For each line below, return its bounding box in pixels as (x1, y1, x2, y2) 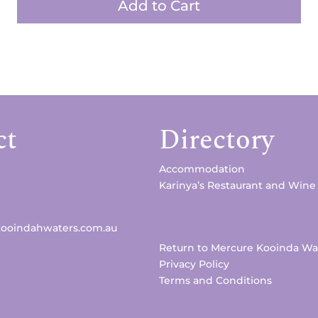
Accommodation (159, 162, 245, 175)
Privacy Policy (159, 257, 229, 270)
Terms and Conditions (159, 273, 272, 287)
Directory (159, 119, 275, 161)
